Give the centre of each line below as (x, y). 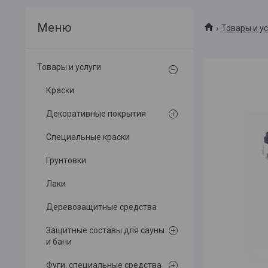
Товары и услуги (69, 67)
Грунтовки (66, 161)
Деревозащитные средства (101, 207)
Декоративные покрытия (96, 114)
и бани (59, 242)
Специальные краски (88, 137)
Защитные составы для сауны (105, 231)
